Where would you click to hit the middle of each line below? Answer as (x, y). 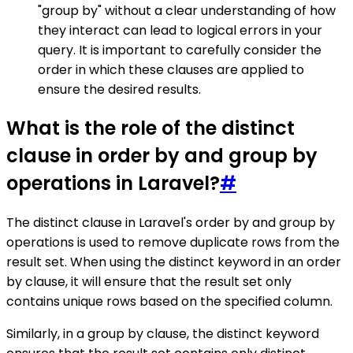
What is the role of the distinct (150, 128)
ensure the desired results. (119, 89)
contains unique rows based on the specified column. (169, 302)
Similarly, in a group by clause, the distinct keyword (163, 334)
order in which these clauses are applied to (171, 69)
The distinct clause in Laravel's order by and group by (171, 223)
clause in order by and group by (162, 156)
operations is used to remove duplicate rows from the (173, 243)
